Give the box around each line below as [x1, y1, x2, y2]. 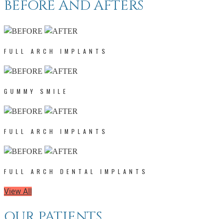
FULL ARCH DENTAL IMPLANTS [4, 167, 148, 175]
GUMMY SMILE [4, 87, 68, 95]
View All [4, 186, 32, 196]
